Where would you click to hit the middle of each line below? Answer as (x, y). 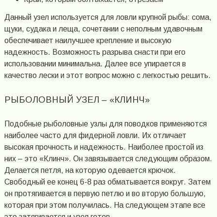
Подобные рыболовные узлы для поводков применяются (105, 124)
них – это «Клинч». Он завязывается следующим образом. (108, 158)
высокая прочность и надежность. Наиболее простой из (104, 147)
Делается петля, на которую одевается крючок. (90, 170)
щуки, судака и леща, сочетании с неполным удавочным (103, 29)
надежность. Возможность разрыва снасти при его (95, 52)
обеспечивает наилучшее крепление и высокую (88, 40)
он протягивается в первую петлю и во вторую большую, (105, 193)
